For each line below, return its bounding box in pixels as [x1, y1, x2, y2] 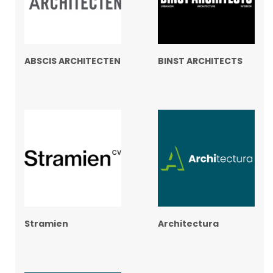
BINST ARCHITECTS [158, 55, 243, 68]
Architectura [158, 218, 219, 230]
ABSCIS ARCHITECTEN [24, 55, 121, 68]
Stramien [24, 218, 68, 230]
